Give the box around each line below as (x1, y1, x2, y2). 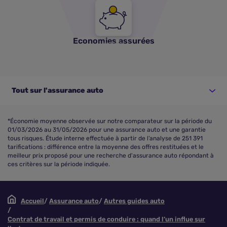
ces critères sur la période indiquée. (8, 161, 110, 168)
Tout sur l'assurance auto (12, 86, 103, 95)
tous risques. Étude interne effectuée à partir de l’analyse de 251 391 (8, 135, 203, 142)
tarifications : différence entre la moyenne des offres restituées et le (8, 143, 204, 150)
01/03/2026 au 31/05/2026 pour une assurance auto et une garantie (8, 126, 206, 133)
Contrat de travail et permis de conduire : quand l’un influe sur (8, 215, 205, 223)
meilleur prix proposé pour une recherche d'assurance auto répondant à (8, 152, 214, 159)
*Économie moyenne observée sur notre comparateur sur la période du (8, 118, 212, 125)
